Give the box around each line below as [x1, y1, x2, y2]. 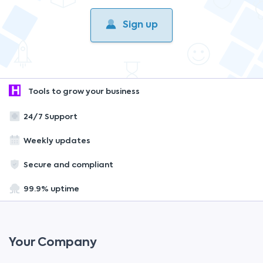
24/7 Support [23, 113, 77, 121]
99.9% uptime [23, 186, 79, 193]
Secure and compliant [23, 161, 113, 169]
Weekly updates [23, 137, 90, 145]
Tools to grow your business [26, 87, 140, 96]
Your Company [9, 237, 97, 249]
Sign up [123, 21, 158, 30]
